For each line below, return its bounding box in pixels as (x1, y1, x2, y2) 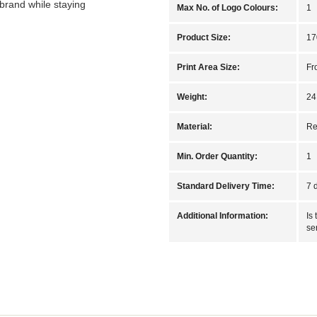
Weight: (177, 91, 207, 102)
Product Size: (177, 32, 231, 42)
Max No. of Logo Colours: (177, 2, 278, 13)
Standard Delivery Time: (177, 180, 275, 191)
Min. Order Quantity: (177, 151, 258, 161)
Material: (177, 121, 212, 132)
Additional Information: (177, 210, 268, 221)
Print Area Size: (177, 62, 240, 72)
